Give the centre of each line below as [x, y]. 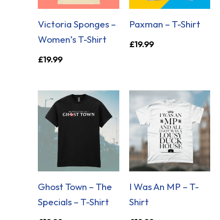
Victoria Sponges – [77, 24]
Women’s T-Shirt [72, 39]
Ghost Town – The [75, 186]
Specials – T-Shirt [74, 202]
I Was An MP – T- [164, 186]
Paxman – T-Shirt [165, 24]
